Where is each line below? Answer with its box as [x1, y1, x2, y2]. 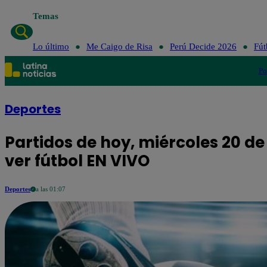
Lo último [32, 42, 69, 51]
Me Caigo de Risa [86, 42, 153, 51]
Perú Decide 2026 [169, 42, 237, 51]
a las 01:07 [36, 185, 66, 193]
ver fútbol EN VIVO [5, 150, 150, 172]
